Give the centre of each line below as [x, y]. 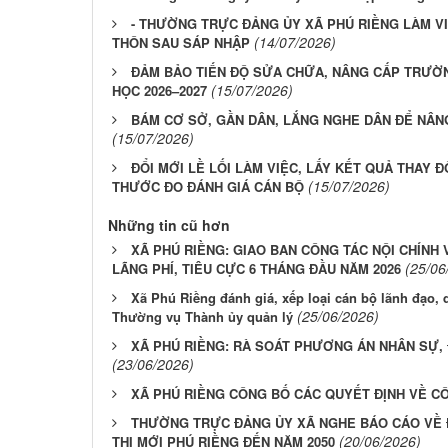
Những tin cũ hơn [169, 225]
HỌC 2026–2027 [159, 91]
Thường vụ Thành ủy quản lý [202, 317]
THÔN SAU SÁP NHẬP [181, 43]
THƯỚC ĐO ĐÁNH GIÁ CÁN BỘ [208, 187]
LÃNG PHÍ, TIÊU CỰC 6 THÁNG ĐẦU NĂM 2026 [256, 269]
